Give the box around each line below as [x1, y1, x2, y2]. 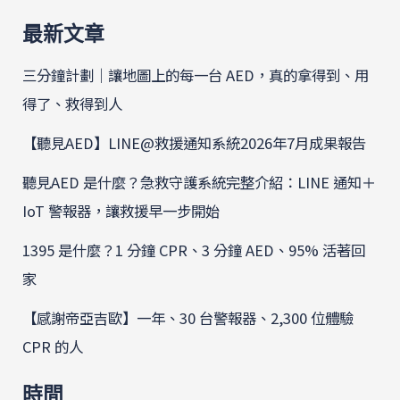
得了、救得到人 [22, 92, 123, 114]
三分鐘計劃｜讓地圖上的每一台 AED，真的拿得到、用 [22, 63, 370, 86]
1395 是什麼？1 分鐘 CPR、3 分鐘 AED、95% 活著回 [22, 238, 366, 261]
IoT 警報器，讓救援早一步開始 [22, 199, 221, 221]
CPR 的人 [22, 335, 84, 357]
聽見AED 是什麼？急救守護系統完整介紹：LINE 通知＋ [22, 171, 377, 193]
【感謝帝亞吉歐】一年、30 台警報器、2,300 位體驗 [22, 306, 354, 329]
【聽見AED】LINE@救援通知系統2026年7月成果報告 [22, 131, 367, 154]
